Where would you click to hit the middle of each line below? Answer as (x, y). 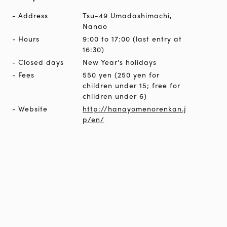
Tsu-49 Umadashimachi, (127, 15)
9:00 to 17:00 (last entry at (132, 38)
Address (33, 15)
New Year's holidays (120, 62)
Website (33, 108)
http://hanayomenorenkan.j (134, 108)
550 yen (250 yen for (121, 74)
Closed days (41, 62)
